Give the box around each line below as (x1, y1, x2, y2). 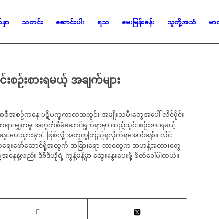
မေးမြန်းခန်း (121, 17, 154, 26)
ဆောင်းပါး (55, 17, 85, 26)
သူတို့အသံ (167, 17, 196, 26)
